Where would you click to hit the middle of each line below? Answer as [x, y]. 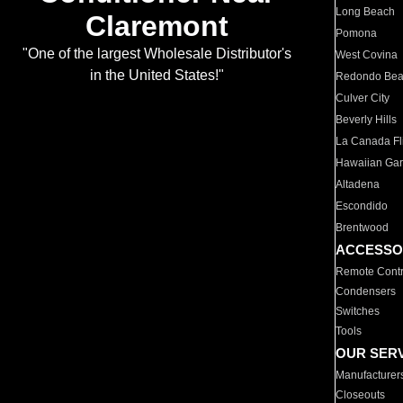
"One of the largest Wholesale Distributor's [157, 54]
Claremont [157, 27]
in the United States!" [157, 76]
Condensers [366, 291]
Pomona [357, 33]
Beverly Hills [367, 120]
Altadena [358, 184]
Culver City [363, 98]
